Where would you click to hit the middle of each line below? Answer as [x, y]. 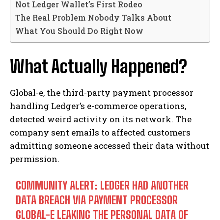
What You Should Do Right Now [79, 31]
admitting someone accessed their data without [110, 146]
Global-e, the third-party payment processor [102, 93]
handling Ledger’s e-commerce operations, [98, 106]
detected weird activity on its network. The [101, 119]
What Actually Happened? [98, 67]
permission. [35, 159]
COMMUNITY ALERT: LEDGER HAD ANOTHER [102, 186]
